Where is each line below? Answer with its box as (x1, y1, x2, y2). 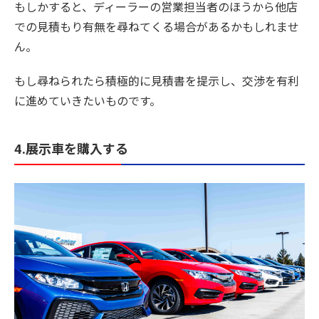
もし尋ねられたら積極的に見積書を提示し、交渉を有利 (14, 72, 299, 90)
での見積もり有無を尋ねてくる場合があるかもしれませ (14, 18, 299, 36)
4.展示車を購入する (14, 139, 128, 158)
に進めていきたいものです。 (14, 92, 161, 110)
